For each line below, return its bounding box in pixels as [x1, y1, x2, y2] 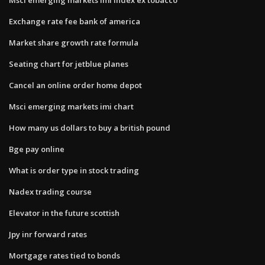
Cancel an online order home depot [9, 79, 142, 91]
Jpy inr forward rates [9, 228, 87, 240]
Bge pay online [9, 143, 64, 154]
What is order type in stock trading [9, 164, 139, 176]
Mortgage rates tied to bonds [9, 250, 120, 261]
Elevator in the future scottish [9, 207, 119, 218]
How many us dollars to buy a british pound [9, 122, 170, 133]
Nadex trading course [9, 186, 92, 197]
